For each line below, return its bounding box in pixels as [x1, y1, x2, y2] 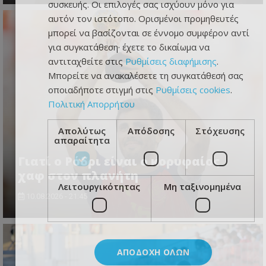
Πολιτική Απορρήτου [47, 97, 135, 110]
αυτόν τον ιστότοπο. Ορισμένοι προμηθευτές [47, 12, 239, 24]
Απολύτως [58, 124, 106, 137]
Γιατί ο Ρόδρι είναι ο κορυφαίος [18, 153, 220, 170]
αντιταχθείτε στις [47, 55, 125, 67]
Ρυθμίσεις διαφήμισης [125, 55, 217, 67]
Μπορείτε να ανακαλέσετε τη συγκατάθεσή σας [47, 69, 243, 81]
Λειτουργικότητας [58, 180, 140, 192]
